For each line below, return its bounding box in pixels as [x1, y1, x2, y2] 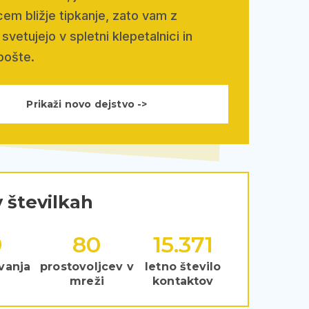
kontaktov [152, 274, 214, 288]
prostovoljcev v [40, 259, 134, 273]
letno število [145, 259, 221, 273]
